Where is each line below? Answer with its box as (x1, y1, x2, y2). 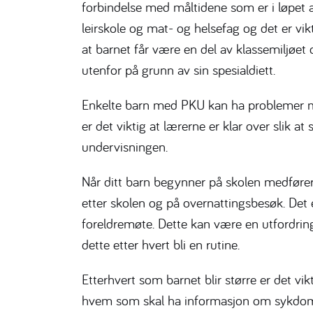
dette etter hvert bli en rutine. (82, 235, 240, 253)
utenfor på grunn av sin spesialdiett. (82, 60, 275, 78)
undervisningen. (82, 137, 168, 155)
